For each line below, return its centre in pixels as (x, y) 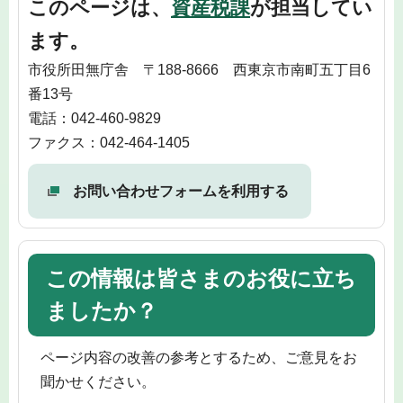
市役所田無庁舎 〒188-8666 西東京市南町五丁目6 (199, 69)
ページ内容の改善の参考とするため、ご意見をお (198, 357)
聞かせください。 (98, 381)
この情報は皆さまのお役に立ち (201, 279)
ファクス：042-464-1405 (109, 142)
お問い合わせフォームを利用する (181, 191)
